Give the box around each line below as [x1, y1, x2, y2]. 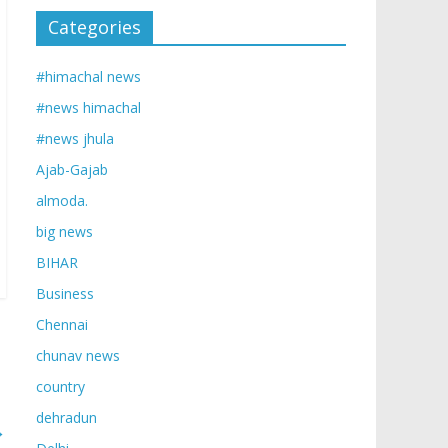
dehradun [36, 408, 97, 427]
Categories [48, 15, 141, 39]
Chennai [36, 315, 88, 334]
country [36, 377, 85, 396]
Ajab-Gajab [36, 160, 108, 179]
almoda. [36, 191, 88, 210]
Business [36, 284, 94, 303]
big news [36, 222, 93, 241]
